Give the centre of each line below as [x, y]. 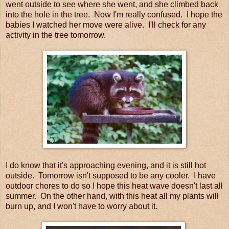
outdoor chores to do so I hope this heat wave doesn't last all [114, 186]
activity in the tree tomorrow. [56, 35]
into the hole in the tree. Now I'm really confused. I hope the [114, 14]
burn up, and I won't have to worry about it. [82, 206]
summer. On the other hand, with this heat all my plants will [112, 196]
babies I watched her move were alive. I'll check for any [106, 25]
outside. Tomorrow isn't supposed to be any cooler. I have [111, 175]
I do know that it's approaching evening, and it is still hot [106, 165]
